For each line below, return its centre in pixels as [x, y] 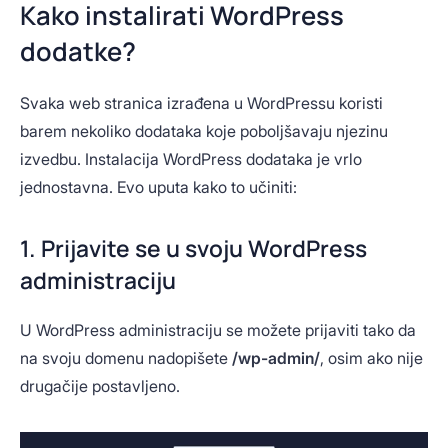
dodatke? [78, 52]
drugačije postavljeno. [100, 385]
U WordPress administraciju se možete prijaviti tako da [218, 329]
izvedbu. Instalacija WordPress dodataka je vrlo [191, 159]
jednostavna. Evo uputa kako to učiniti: [158, 187]
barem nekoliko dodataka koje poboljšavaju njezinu [204, 131]
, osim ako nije [371, 357]
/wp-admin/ [276, 357]
